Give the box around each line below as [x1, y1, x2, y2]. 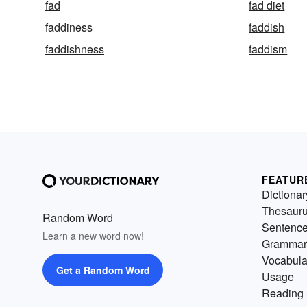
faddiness [45, 19, 93, 36]
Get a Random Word [56, 263, 150, 278]
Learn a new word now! [42, 229, 144, 243]
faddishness [45, 41, 104, 58]
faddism [249, 41, 288, 58]
